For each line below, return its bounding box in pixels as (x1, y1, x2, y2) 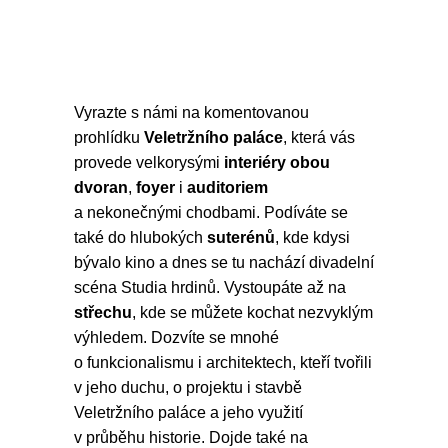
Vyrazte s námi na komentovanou (74, 104, 309, 121)
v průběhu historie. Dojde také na (74, 429, 308, 446)
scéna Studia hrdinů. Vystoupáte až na (74, 279, 346, 296)
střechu (74, 304, 132, 321)
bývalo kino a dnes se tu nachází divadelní (74, 254, 374, 271)
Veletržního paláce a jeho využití (74, 404, 303, 421)
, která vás (283, 129, 355, 146)
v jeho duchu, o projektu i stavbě (74, 379, 302, 396)
